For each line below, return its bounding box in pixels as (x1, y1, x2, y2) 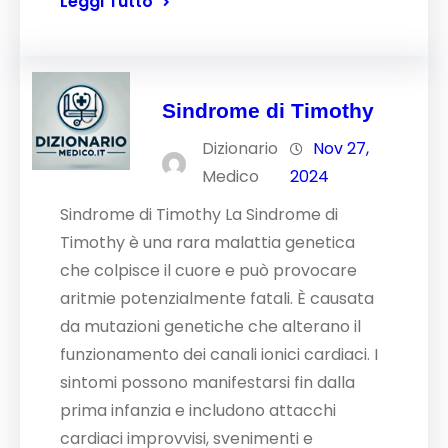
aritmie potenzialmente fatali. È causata (60, 287, 374, 310)
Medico (202, 165, 260, 188)
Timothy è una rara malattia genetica (60, 231, 355, 254)
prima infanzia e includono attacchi (60, 399, 336, 422)
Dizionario (202, 137, 279, 160)
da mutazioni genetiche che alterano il (60, 315, 361, 338)
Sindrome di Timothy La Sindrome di (60, 203, 338, 226)
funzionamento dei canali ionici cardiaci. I (60, 343, 378, 366)
